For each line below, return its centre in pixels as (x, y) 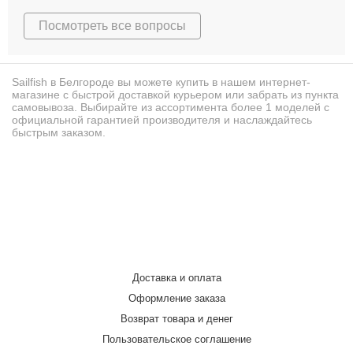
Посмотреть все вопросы (112, 25)
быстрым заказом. (59, 132)
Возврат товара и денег (176, 318)
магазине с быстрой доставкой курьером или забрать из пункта (175, 94)
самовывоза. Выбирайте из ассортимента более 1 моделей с (171, 107)
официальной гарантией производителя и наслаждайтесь (162, 119)
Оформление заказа (176, 298)
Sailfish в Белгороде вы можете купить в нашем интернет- (161, 82)
